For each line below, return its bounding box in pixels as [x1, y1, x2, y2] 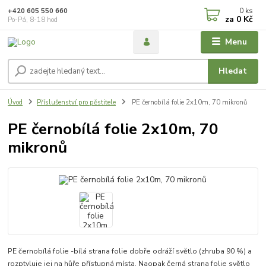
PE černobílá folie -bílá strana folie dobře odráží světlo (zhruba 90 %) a [8, 246, 252, 256]
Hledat [218, 65, 248, 77]
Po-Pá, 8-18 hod [8, 15, 58, 24]
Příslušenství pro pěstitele [37, 98, 116, 107]
